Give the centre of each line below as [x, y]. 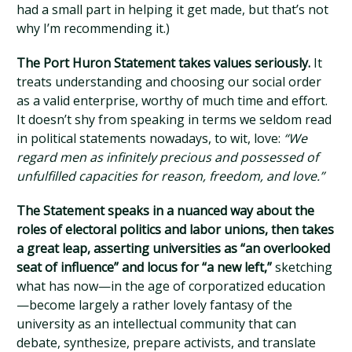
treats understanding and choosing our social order [169, 82]
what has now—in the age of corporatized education [171, 286]
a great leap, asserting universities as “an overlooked [174, 248]
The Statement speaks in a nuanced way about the [166, 211]
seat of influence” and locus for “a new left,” [145, 267]
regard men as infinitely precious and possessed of [168, 157]
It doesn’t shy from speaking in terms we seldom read [174, 119]
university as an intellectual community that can [157, 324]
